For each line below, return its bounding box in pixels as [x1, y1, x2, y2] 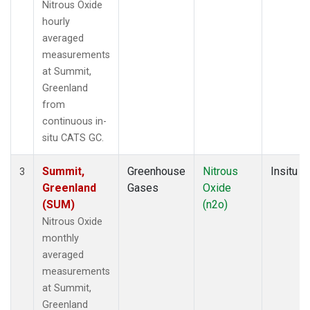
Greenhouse [127, 164, 185, 178]
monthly [42, 232, 79, 244]
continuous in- [42, 115, 107, 127]
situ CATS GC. [42, 131, 104, 144]
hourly [42, 15, 70, 28]
